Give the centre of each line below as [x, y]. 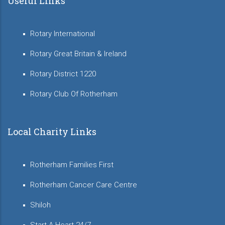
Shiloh [40, 205]
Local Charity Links [52, 132]
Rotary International [63, 34]
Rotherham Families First [72, 165]
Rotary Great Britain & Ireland [78, 54]
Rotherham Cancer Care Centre [84, 185]
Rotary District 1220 [63, 74]
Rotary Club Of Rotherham [74, 94]
